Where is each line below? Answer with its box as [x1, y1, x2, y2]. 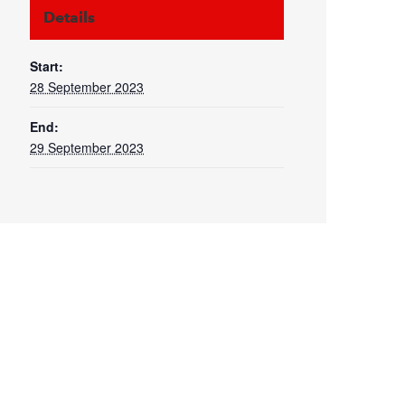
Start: [30, 56, 64, 75]
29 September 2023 [30, 137, 145, 156]
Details [43, 7, 96, 26]
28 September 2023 [30, 77, 145, 96]
